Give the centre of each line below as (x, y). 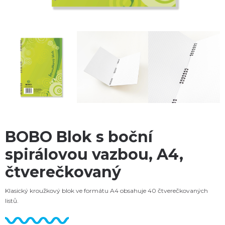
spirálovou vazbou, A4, (94, 154)
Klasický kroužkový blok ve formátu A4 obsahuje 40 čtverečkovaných (106, 190)
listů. (12, 200)
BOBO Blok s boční (79, 137)
